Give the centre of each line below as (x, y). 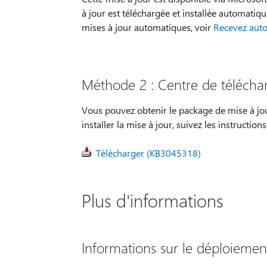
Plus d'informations (152, 200)
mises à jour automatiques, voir (147, 27)
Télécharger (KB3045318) (148, 153)
